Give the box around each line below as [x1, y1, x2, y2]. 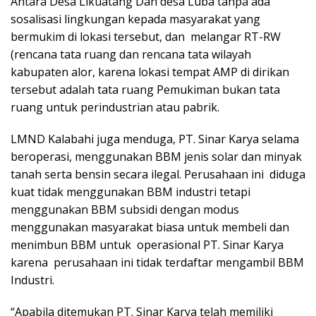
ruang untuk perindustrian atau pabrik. [11, 99, 219, 115]
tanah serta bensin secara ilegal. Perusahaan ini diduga [11, 166, 305, 182]
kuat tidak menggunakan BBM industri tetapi [11, 183, 250, 200]
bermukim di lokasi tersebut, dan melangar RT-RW [11, 28, 281, 44]
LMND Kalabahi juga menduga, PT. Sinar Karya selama [11, 130, 299, 147]
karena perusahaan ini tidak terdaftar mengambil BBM [11, 254, 304, 270]
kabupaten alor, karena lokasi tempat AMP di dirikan [11, 63, 289, 80]
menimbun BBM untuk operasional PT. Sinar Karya [11, 236, 284, 253]
